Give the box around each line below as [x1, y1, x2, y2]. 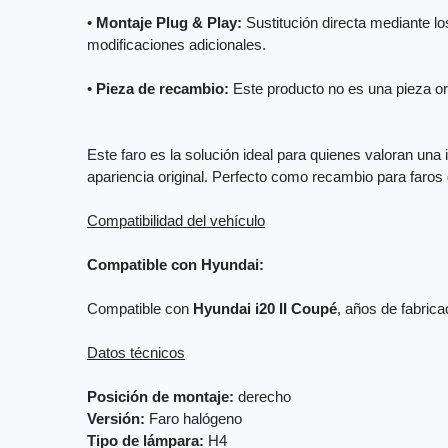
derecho [234, 389, 291, 406]
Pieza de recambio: [96, 81, 229, 98]
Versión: [87, 411, 145, 428]
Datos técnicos [87, 345, 185, 362]
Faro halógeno [145, 411, 242, 428]
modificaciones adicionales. [87, 37, 266, 54]
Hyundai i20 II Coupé [193, 301, 337, 318]
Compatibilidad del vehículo [87, 213, 265, 230]
